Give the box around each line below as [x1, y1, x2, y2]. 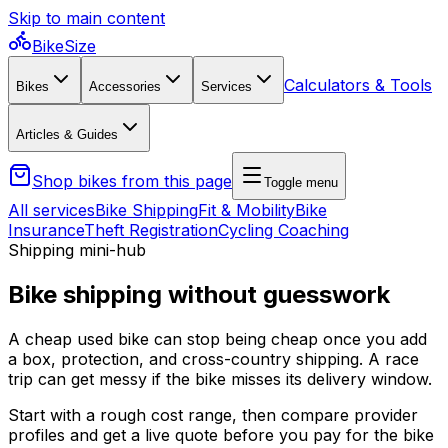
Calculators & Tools [284, 74, 432, 95]
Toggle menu [264, 174, 338, 190]
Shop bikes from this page [32, 170, 232, 191]
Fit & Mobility [198, 200, 295, 220]
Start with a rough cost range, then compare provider [8, 404, 418, 425]
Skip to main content [8, 8, 165, 28]
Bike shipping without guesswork [8, 279, 390, 309]
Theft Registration [84, 220, 218, 240]
